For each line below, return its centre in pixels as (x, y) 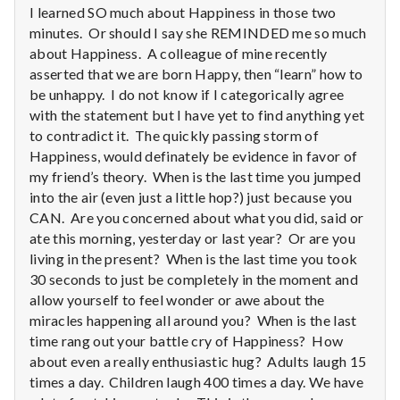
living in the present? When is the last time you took (194, 258)
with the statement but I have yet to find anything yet (197, 114)
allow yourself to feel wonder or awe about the (177, 299)
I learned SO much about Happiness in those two (183, 12)
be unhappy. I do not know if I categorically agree (187, 94)
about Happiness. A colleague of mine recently (179, 53)
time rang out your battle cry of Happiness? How (187, 340)
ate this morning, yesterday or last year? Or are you (192, 237)
